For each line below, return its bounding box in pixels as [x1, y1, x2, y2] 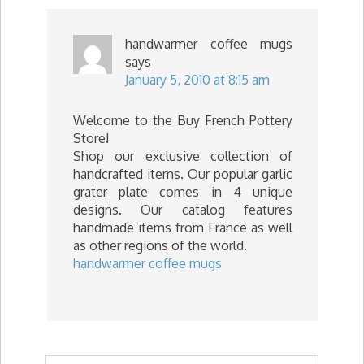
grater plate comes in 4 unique [73, 184, 292, 200]
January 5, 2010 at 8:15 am [125, 71, 270, 88]
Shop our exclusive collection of [73, 148, 292, 164]
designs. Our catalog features [73, 201, 292, 218]
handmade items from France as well [73, 219, 292, 236]
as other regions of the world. [73, 237, 247, 253]
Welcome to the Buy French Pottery [73, 112, 292, 128]
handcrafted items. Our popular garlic [73, 166, 292, 182]
